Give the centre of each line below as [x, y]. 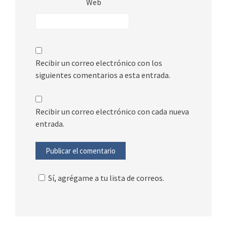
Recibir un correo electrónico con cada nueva [112, 111]
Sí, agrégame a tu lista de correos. [106, 178]
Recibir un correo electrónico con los [99, 63]
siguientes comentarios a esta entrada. [103, 75]
